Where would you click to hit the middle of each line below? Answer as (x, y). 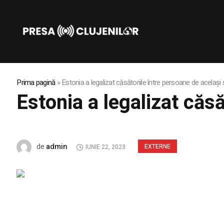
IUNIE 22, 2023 (106, 147)
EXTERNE (158, 147)
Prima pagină (36, 83)
